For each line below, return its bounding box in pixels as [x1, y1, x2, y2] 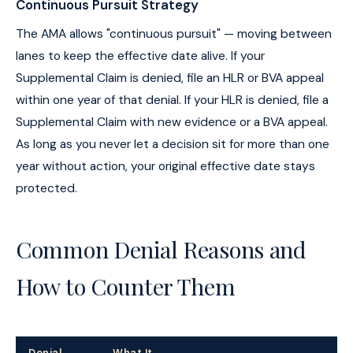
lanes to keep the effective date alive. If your [16, 48, 265, 65]
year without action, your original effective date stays [16, 158, 315, 175]
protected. [16, 180, 77, 197]
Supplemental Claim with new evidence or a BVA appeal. [16, 114, 328, 131]
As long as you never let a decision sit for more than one [16, 136, 329, 153]
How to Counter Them [16, 271, 236, 302]
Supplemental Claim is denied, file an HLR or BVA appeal [16, 70, 324, 87]
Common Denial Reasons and [16, 234, 307, 265]
